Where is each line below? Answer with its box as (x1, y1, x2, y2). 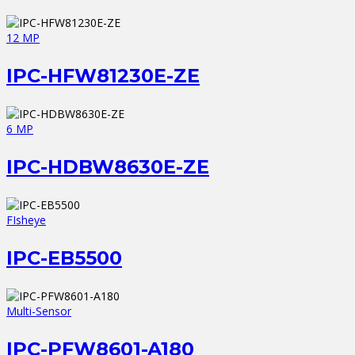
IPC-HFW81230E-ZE (6, 64, 200, 88)
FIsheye (6, 212, 46, 228)
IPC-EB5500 (6, 246, 122, 270)
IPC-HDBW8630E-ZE (6, 155, 209, 179)
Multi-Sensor (6, 303, 71, 319)
